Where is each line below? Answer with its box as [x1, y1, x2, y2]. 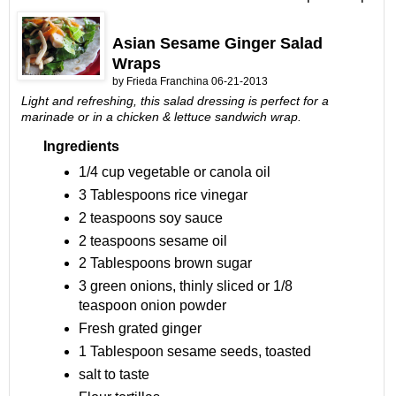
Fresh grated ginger [78, 321, 202, 337]
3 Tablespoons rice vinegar [78, 187, 247, 202]
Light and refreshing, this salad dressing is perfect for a [21, 93, 329, 108]
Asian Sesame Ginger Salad [112, 34, 323, 52]
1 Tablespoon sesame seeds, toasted [78, 344, 311, 360]
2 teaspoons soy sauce [78, 209, 223, 225]
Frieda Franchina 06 [126, 74, 224, 88]
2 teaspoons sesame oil [78, 232, 227, 248]
